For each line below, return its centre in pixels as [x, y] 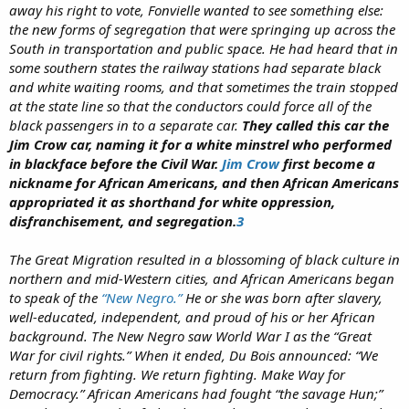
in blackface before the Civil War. [115, 163]
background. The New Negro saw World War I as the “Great [190, 336]
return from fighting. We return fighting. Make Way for [177, 374]
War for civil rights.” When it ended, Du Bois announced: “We [194, 355]
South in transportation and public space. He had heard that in [204, 48]
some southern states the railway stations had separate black [195, 67]
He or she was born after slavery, [282, 297]
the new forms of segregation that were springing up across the [202, 29]
